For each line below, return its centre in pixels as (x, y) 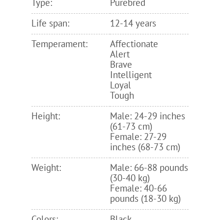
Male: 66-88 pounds (149, 168)
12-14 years (133, 23)
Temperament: (59, 44)
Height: (46, 116)
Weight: (46, 168)
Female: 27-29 (138, 137)
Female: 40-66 (138, 188)
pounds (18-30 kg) (145, 199)
